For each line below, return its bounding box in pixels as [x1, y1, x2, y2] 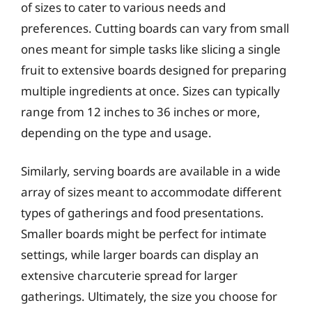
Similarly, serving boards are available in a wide [21, 163, 281, 179]
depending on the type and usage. [21, 124, 212, 141]
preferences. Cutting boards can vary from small [21, 19, 289, 36]
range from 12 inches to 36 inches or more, [21, 103, 260, 120]
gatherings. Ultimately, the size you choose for [21, 288, 277, 304]
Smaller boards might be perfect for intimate [21, 226, 267, 242]
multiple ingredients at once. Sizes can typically [21, 82, 280, 99]
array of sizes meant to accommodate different [21, 184, 281, 200]
